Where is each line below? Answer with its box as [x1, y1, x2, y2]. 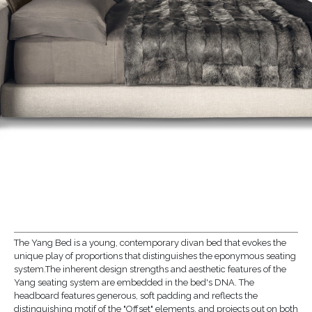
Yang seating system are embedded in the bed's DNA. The [13, 276, 254, 288]
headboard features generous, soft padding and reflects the [13, 290, 258, 301]
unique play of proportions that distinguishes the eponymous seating [13, 250, 296, 261]
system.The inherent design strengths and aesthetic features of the [13, 263, 286, 274]
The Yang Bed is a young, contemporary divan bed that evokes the [13, 237, 286, 248]
